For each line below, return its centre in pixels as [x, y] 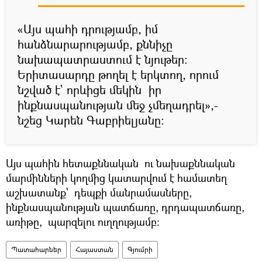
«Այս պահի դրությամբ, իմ [88, 29]
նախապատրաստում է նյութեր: [103, 59]
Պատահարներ [36, 249]
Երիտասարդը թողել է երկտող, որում [118, 74]
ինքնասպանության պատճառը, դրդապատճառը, [125, 207]
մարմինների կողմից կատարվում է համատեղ [116, 177]
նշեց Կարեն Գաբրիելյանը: [91, 120]
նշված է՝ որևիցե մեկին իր [91, 89]
